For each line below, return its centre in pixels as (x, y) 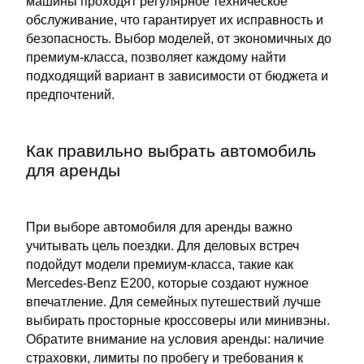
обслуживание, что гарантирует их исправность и (175, 20)
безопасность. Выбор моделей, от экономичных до (179, 39)
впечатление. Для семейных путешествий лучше (173, 302)
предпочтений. (70, 95)
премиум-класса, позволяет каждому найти (156, 57)
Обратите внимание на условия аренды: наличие (175, 339)
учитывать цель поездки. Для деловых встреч (162, 246)
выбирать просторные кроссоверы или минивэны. (178, 321)
